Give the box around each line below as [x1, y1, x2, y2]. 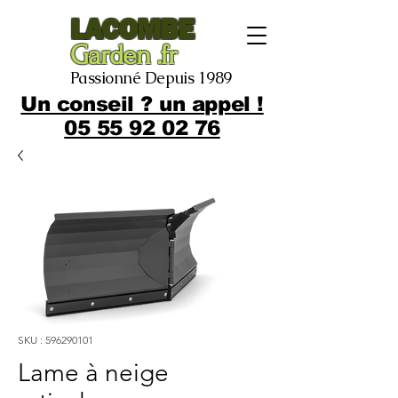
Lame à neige [18, 358, 169, 387]
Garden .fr [70, 40, 178, 71]
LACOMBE [70, 12, 195, 45]
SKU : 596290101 [18, 333, 93, 346]
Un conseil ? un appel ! [20, 92, 264, 115]
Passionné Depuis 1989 [70, 68, 232, 88]
